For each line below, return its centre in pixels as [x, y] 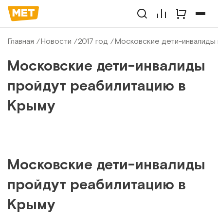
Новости [56, 41]
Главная [21, 41]
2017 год [93, 41]
